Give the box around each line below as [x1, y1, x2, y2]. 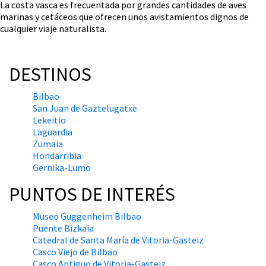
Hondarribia [33, 150, 81, 162]
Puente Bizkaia [33, 222, 94, 235]
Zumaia [33, 138, 63, 150]
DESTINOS [9, 62, 91, 87]
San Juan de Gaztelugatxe [33, 102, 137, 115]
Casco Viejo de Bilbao [33, 246, 118, 258]
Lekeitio [33, 114, 66, 126]
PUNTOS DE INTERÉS [9, 182, 175, 207]
